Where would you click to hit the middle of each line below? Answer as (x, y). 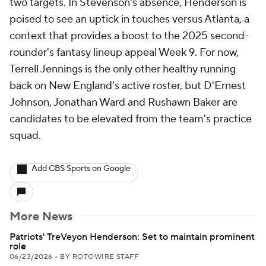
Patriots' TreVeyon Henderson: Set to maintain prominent (132, 237)
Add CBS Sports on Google (81, 169)
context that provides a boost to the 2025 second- (129, 36)
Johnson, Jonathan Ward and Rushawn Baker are (123, 102)
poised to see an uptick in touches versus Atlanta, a (129, 19)
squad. (25, 136)
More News (41, 217)
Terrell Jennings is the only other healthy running (123, 69)
